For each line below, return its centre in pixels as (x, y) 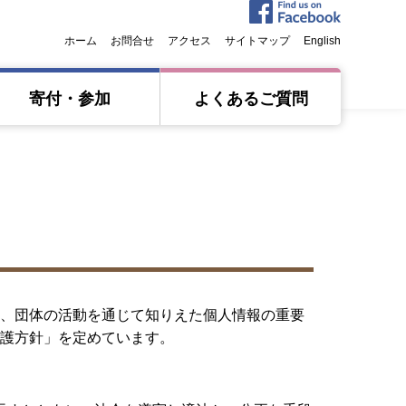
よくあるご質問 (251, 99)
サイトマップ (257, 41)
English (322, 41)
